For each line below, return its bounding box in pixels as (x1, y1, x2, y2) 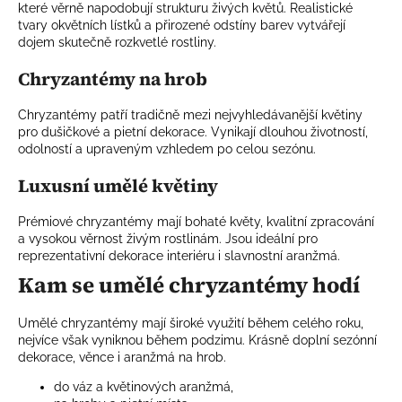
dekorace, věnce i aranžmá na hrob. (18, 350, 226, 365)
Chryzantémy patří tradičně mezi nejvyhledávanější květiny (18, 108, 363, 123)
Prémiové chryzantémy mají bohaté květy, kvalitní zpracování (18, 214, 374, 230)
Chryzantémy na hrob (18, 66, 207, 92)
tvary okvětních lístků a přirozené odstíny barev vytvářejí (18, 18, 345, 33)
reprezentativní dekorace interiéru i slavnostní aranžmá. (18, 249, 340, 264)
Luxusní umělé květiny (18, 173, 218, 199)
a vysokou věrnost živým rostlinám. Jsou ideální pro (18, 232, 318, 247)
